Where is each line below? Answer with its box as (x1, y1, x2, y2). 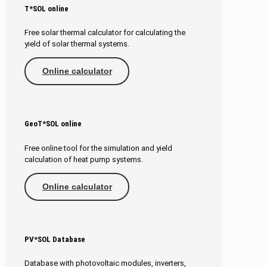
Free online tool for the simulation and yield (24, 143, 172, 153)
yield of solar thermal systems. (24, 39, 129, 49)
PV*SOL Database (24, 234, 85, 244)
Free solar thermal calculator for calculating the (24, 28, 185, 38)
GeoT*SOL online (24, 119, 82, 129)
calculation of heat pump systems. (24, 154, 143, 164)
